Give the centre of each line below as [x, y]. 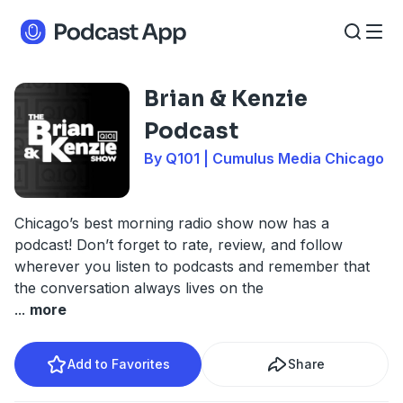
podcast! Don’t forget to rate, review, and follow [179, 245]
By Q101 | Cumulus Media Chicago [264, 158]
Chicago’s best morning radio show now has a [172, 223]
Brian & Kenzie [226, 99]
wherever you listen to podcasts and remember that [192, 266]
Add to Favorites [119, 364]
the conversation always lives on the [139, 288]
